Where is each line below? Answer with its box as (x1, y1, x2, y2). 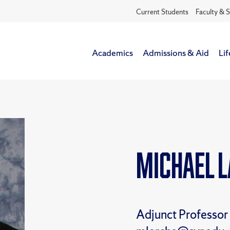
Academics (92, 47, 133, 59)
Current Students (136, 7, 188, 16)
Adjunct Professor (136, 206, 228, 222)
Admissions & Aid (143, 47, 209, 59)
